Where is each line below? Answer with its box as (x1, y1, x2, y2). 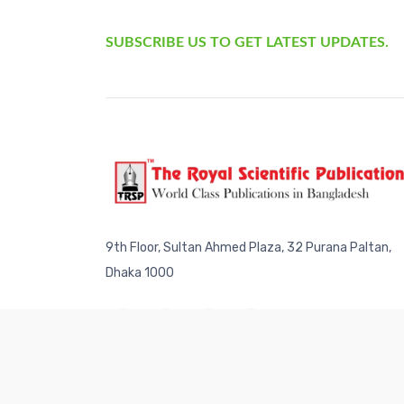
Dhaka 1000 (106, 265, 174, 281)
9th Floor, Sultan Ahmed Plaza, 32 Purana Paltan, (106, 240, 391, 256)
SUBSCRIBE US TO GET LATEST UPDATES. (106, 35, 389, 50)
